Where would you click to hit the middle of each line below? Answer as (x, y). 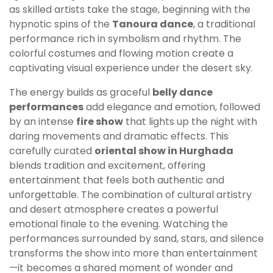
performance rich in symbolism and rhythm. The (125, 39)
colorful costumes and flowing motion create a (121, 54)
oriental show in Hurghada (164, 151)
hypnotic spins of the (61, 24)
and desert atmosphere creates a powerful (114, 210)
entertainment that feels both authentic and (117, 180)
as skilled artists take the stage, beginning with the (130, 10)
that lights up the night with (190, 122)
